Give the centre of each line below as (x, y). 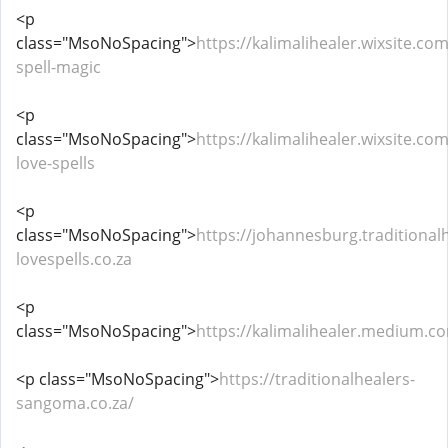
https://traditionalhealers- (317, 379)
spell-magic (58, 67)
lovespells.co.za (74, 259)
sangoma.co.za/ (75, 403)
